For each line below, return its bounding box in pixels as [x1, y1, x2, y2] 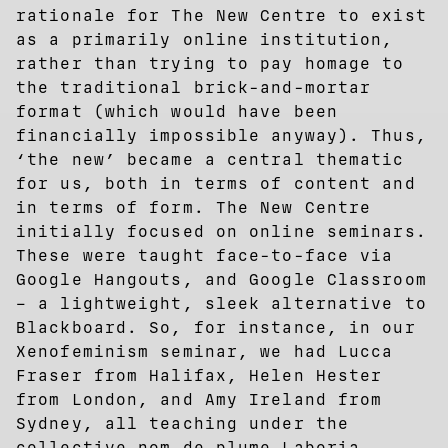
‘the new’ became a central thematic [16, 149, 405, 169]
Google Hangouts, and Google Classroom [16, 269, 427, 289]
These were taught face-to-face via [16, 245, 394, 265]
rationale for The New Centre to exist [16, 5, 427, 25]
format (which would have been [16, 101, 338, 121]
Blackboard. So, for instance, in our [16, 317, 416, 337]
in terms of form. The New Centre [16, 197, 372, 217]
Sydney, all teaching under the [16, 413, 350, 433]
